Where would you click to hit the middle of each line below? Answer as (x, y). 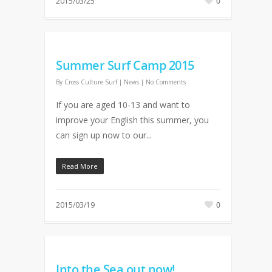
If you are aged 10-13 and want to (123, 105)
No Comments (166, 82)
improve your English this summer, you (132, 120)
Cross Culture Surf (91, 82)
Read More (80, 166)
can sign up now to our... (104, 135)
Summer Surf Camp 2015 (125, 65)
